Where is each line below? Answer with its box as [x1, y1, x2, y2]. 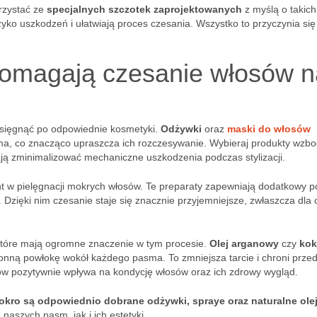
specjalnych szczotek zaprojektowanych [47, 4, 242, 15]
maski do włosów [227, 123, 311, 134]
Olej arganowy [209, 238, 279, 249]
